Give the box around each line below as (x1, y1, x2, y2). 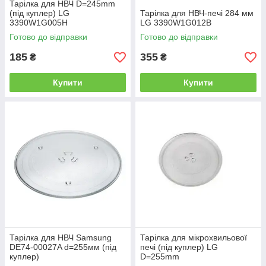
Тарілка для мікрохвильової (140, 233, 247, 242)
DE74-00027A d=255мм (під (9, 242, 116, 252)
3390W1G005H (9, 18, 68, 27)
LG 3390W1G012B (140, 18, 211, 27)
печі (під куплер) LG (140, 242, 218, 252)
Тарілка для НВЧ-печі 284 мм (140, 8, 254, 18)
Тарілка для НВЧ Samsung (9, 233, 112, 242)
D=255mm (140, 252, 179, 261)
